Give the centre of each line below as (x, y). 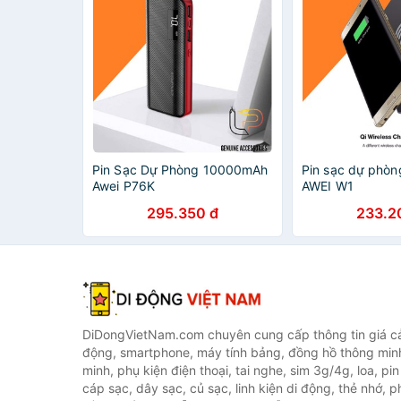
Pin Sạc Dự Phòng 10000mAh (180, 170)
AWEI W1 (328, 186)
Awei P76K (124, 186)
